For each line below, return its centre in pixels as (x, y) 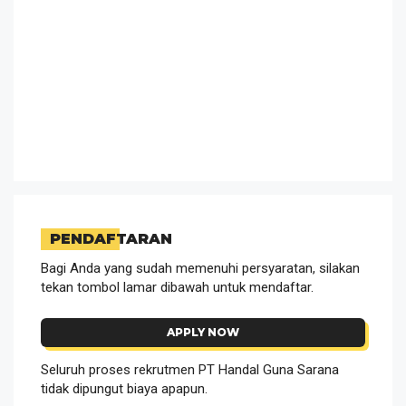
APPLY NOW (203, 332)
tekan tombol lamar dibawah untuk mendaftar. (177, 288)
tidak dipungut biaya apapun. (124, 388)
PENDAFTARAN (111, 239)
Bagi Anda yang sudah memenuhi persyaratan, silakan (200, 269)
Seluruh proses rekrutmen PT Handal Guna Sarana (190, 369)
